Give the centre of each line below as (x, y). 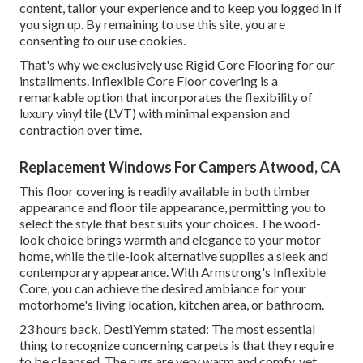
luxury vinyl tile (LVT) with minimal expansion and (155, 113)
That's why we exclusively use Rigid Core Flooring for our (177, 65)
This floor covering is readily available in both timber (165, 191)
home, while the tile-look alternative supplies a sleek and (174, 256)
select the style (61, 224)
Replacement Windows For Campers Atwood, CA (180, 167)
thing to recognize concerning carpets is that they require (177, 345)
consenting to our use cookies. (102, 41)
